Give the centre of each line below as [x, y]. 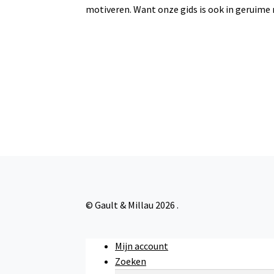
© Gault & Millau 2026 [131, 205]
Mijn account [142, 246]
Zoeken [131, 261]
